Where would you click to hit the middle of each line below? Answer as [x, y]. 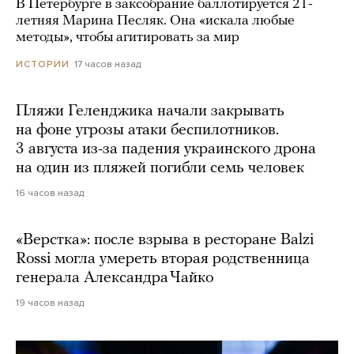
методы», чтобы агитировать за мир [128, 38]
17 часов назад [107, 64]
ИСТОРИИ [43, 64]
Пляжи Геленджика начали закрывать [150, 112]
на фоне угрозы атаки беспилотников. [147, 131]
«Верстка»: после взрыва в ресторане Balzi [165, 241]
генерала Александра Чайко [115, 279]
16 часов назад [50, 193]
